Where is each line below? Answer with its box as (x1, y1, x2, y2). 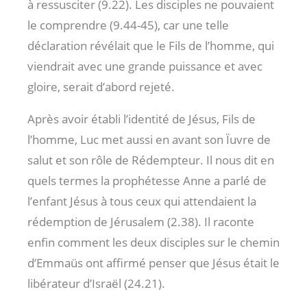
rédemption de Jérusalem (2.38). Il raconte (27, 213, 254, 230)
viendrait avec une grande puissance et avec (27, 58, 262, 74)
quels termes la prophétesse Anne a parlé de (27, 172, 267, 188)
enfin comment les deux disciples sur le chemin (27, 234, 280, 250)
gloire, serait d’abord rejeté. (27, 78, 175, 95)
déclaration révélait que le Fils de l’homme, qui (27, 37, 274, 53)
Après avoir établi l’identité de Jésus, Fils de (27, 110, 256, 127)
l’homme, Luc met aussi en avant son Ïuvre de (27, 131, 271, 147)
